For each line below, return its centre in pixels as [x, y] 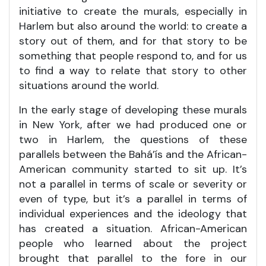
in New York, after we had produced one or [133, 124]
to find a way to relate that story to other [133, 70]
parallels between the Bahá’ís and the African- [133, 154]
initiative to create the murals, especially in [133, 11]
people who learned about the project [133, 243]
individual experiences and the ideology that [133, 213]
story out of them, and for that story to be [133, 41]
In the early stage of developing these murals [133, 110]
